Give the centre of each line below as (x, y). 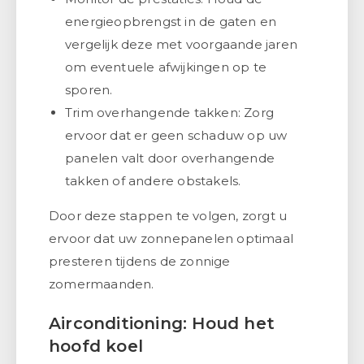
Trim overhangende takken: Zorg (169, 112)
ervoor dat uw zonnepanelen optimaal (171, 238)
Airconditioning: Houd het (162, 323)
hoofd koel (96, 346)
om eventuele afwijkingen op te (166, 67)
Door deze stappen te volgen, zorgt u (168, 215)
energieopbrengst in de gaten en (171, 21)
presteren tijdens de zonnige (140, 261)
